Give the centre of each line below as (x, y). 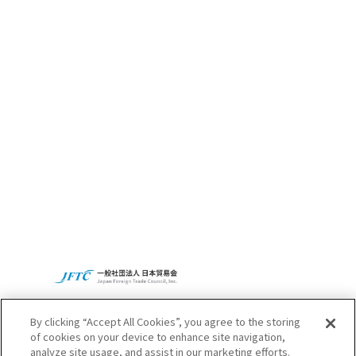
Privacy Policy (46, 180)
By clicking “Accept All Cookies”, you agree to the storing (166, 321)
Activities (98, 38)
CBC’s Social (107, 10)
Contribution (108, 24)
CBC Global (42, 153)
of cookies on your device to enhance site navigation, (158, 337)
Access (40, 126)
